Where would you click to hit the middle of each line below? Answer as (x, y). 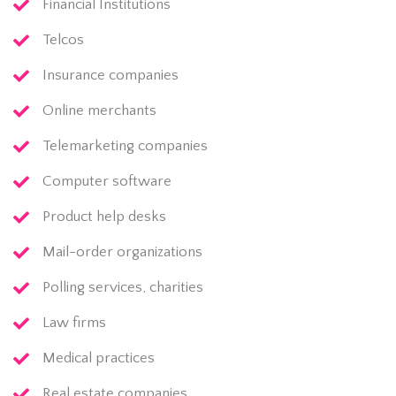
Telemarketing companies (125, 146)
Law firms (74, 323)
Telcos (63, 40)
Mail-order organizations (122, 252)
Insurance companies (110, 76)
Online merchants (99, 111)
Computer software (107, 182)
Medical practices (98, 358)
